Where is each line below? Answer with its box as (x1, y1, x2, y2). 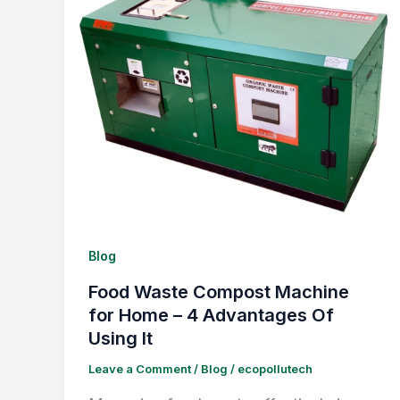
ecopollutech (237, 362, 312, 377)
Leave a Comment (88, 362, 191, 377)
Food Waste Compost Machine (88, 281, 349, 304)
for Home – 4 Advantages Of (88, 304, 334, 327)
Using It (88, 328, 153, 350)
